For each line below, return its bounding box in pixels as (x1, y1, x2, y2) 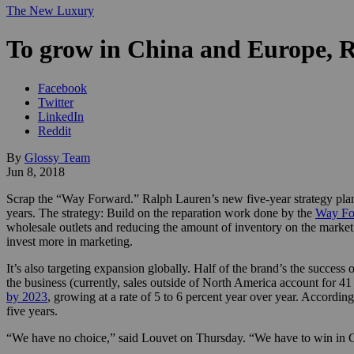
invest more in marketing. (6, 234, 133, 248)
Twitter (38, 95, 73, 109)
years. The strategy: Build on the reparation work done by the (6, 205, 315, 220)
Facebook (38, 81, 87, 95)
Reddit (38, 123, 71, 137)
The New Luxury (6, 4, 94, 17)
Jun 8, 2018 (6, 164, 65, 179)
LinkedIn (38, 109, 84, 123)
